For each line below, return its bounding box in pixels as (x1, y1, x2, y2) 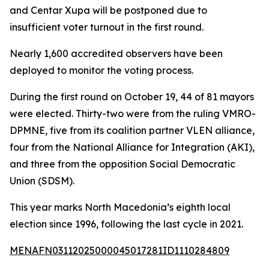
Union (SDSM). (10, 175, 74, 187)
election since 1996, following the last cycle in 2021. (10, 218, 243, 230)
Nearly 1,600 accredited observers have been (10, 47, 223, 59)
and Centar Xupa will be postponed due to (10, 4, 207, 16)
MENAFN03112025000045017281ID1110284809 (10, 244, 229, 256)
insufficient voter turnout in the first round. (10, 21, 204, 33)
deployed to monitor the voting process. (10, 64, 193, 76)
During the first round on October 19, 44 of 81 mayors (10, 91, 254, 103)
